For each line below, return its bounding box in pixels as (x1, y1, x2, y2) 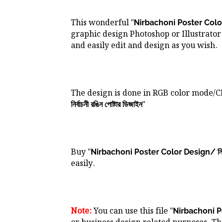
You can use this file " (92, 205, 173, 218)
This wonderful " (71, 17, 134, 30)
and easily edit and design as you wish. (71, 40, 218, 53)
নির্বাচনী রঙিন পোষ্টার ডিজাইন (71, 100, 142, 110)
